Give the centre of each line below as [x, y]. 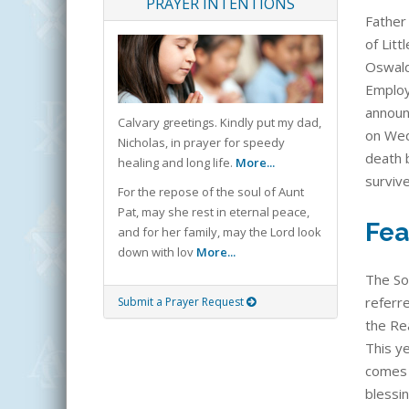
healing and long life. [177, 163]
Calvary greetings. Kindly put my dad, [220, 123]
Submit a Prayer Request [182, 302]
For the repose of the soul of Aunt [211, 192]
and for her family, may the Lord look [220, 232]
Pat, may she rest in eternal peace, [214, 212]
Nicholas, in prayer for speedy [201, 143]
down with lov [157, 252]
